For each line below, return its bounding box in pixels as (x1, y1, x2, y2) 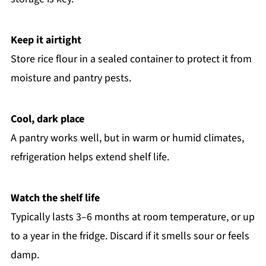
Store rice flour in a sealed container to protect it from (10, 51, 252, 66)
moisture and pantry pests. (10, 70, 131, 85)
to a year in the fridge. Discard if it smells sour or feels (10, 228, 249, 243)
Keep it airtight (10, 32, 81, 47)
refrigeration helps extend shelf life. (10, 149, 169, 164)
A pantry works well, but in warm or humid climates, (10, 130, 244, 145)
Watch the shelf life (10, 190, 100, 205)
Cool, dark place (10, 111, 84, 126)
